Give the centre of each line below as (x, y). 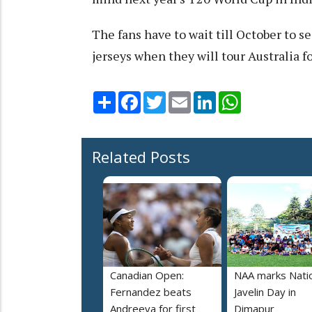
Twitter (184, 96)
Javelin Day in (265, 291)
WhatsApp (266, 96)
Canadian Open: (147, 275)
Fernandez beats (151, 291)
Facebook (164, 96)
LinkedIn (236, 96)
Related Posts (141, 156)
